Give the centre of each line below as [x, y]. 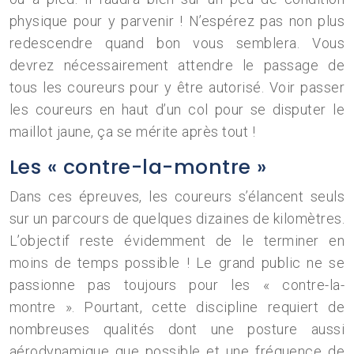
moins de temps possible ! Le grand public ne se [177, 263]
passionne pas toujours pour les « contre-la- [177, 285]
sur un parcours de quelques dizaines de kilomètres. [177, 218]
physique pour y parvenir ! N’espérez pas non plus [177, 21]
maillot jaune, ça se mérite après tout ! [133, 132]
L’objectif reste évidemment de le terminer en [177, 241]
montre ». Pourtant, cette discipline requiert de [177, 307]
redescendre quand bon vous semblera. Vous [177, 43]
